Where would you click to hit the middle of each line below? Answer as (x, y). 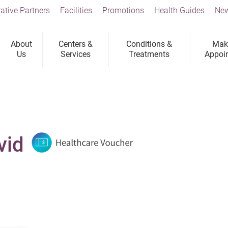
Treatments (149, 54)
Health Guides (179, 10)
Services (76, 54)
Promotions (123, 10)
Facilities (76, 10)
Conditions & (149, 44)
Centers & (76, 44)
